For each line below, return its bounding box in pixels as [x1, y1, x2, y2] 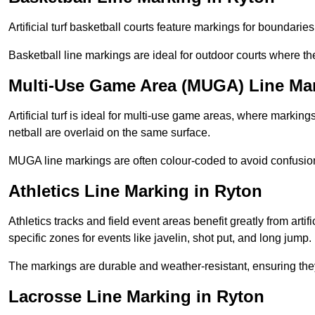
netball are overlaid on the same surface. [8, 127, 210, 139]
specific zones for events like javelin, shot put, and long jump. [8, 232, 311, 245]
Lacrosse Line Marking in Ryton [8, 287, 264, 307]
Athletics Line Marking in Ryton [8, 181, 262, 201]
